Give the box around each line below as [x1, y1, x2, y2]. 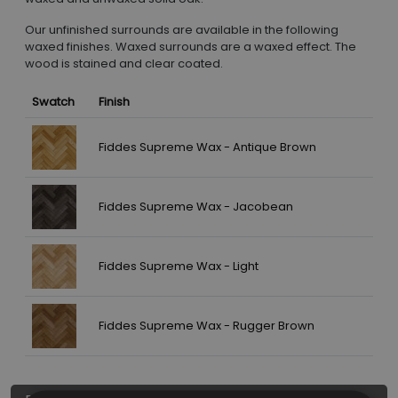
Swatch [32, 93, 75, 111]
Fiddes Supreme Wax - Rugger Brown [99, 317, 314, 335]
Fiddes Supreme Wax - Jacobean [99, 198, 293, 216]
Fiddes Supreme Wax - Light [99, 258, 259, 275]
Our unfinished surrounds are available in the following [25, 21, 338, 39]
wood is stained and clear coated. [25, 55, 223, 73]
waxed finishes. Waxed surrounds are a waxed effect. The [25, 38, 356, 56]
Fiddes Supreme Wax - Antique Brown [99, 139, 316, 156]
